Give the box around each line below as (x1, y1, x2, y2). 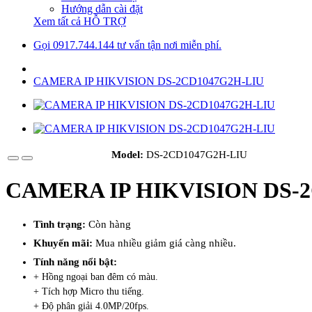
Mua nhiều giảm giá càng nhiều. (95, 237, 236, 249)
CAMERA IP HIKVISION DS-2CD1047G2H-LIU (33, 75, 264, 87)
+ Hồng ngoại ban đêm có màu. (33, 271, 158, 282)
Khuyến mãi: (33, 237, 95, 249)
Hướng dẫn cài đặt (61, 3, 143, 15)
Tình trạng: (33, 218, 88, 230)
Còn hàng (88, 218, 131, 230)
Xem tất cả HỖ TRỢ (33, 15, 126, 27)
